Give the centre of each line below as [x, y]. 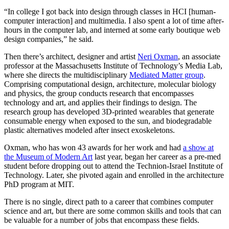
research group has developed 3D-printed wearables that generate [109, 111]
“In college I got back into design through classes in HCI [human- [110, 11]
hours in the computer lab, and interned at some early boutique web [112, 30]
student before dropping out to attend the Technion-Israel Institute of [113, 166]
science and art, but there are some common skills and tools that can [113, 211]
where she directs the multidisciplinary [67, 75]
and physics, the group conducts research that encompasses [99, 93]
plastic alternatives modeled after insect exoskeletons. [89, 130]
